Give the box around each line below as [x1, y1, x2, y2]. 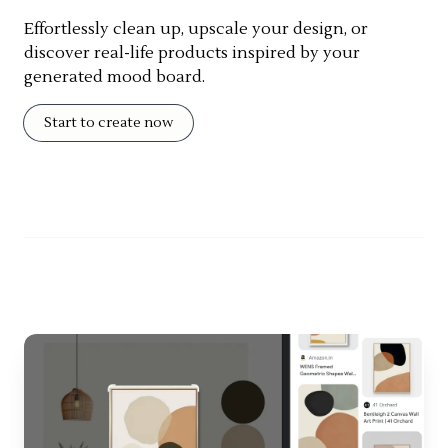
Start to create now [44, 113, 173, 132]
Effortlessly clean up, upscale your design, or [24, 18, 368, 39]
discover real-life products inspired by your [24, 42, 360, 63]
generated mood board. [24, 66, 205, 87]
